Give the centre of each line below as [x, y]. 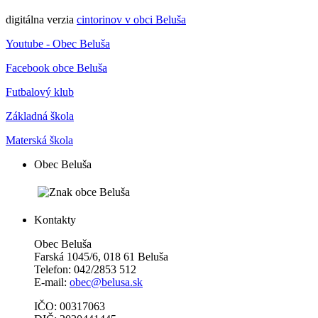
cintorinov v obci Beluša [131, 19]
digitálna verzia [41, 19]
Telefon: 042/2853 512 [85, 269]
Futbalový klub [40, 92]
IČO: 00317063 [70, 306]
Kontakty [55, 219]
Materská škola [39, 140]
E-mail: [52, 282]
